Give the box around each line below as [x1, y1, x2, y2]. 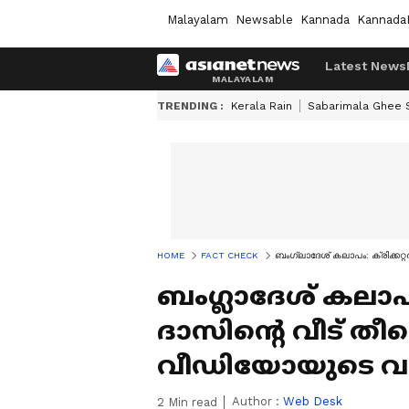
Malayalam [167, 12, 228, 26]
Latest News [325, 58, 406, 73]
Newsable [236, 12, 293, 26]
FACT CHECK [201, 250, 258, 260]
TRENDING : [157, 100, 224, 112]
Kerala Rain [231, 100, 292, 112]
